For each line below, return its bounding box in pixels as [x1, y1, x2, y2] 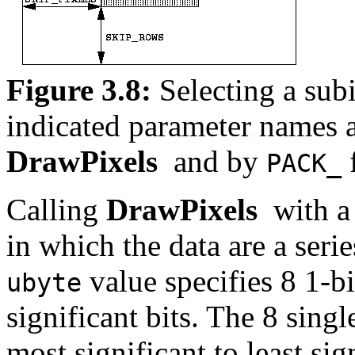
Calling [6, 192, 106, 227]
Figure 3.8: [6, 72, 151, 107]
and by [166, 143, 266, 178]
